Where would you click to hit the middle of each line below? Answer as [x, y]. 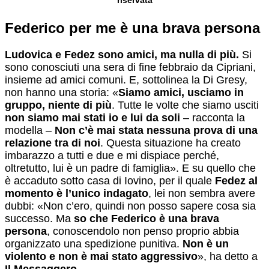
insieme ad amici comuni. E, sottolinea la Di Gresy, [126, 80]
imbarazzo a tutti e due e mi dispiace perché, [112, 155]
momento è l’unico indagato [77, 193]
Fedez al [236, 180]
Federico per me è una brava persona [132, 28]
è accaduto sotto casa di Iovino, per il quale [110, 180]
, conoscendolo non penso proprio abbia [143, 231]
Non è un [206, 243]
